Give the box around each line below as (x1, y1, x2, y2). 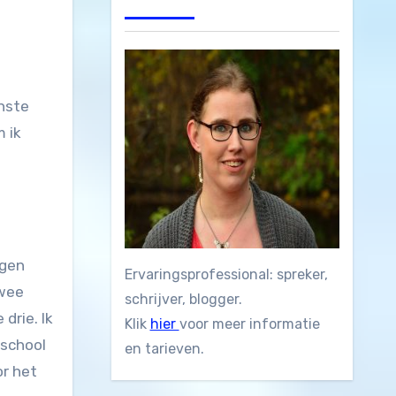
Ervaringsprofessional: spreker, (124, 266, 328, 283)
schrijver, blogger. (124, 291, 242, 308)
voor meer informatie (179, 316, 320, 332)
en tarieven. (124, 340, 204, 357)
